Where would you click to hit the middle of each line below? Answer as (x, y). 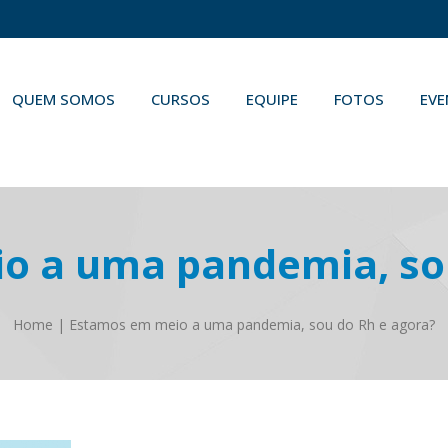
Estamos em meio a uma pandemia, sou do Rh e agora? (252, 324)
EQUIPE (272, 99)
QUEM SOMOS (63, 99)
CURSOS (180, 99)
